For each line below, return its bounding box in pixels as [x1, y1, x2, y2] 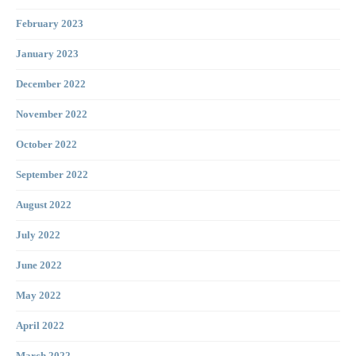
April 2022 [16, 320, 64, 332]
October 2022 [16, 139, 77, 151]
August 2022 [16, 199, 72, 211]
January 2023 [16, 48, 79, 60]
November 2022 [16, 109, 87, 121]
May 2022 [16, 290, 61, 302]
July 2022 [16, 230, 60, 242]
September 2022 [16, 169, 88, 181]
